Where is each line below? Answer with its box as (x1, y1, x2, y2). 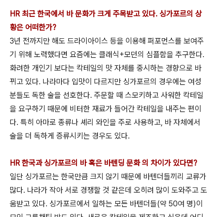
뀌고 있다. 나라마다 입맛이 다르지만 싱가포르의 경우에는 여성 (10, 77, 201, 86)
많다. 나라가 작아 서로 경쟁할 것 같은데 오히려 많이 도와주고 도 (10, 185, 207, 195)
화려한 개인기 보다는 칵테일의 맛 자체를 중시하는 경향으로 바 (10, 63, 201, 73)
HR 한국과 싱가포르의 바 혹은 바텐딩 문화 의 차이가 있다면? (10, 158, 201, 168)
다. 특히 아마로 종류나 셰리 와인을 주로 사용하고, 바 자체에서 (10, 117, 201, 127)
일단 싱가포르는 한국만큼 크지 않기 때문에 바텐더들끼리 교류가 (10, 171, 206, 181)
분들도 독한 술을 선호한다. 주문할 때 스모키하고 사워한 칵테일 (10, 90, 203, 100)
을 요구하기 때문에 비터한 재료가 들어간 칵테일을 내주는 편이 (10, 104, 201, 113)
